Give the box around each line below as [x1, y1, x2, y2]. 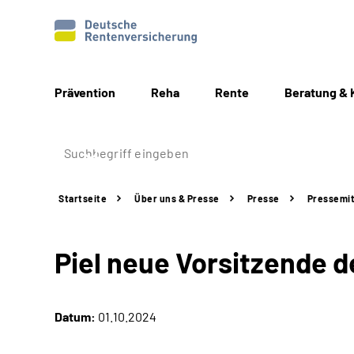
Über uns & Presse [134, 193, 220, 204]
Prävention [55, 85, 115, 100]
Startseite [58, 193, 107, 204]
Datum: [55, 309, 96, 324]
